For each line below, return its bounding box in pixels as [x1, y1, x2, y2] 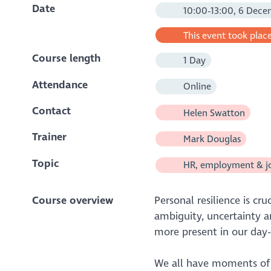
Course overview [31, 194, 113, 207]
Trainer [31, 131, 67, 144]
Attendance [31, 78, 88, 91]
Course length [31, 52, 100, 65]
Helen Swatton [180, 106, 245, 119]
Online [180, 80, 211, 93]
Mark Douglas [180, 132, 241, 145]
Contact [31, 105, 71, 117]
